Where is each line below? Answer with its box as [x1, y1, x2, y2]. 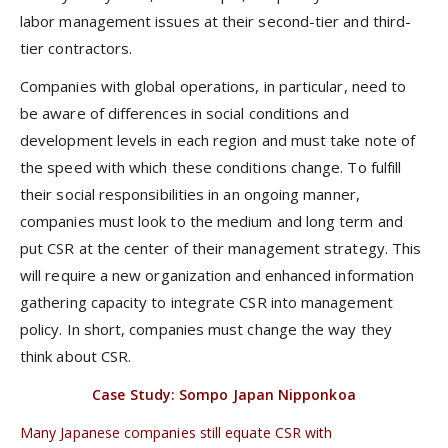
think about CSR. [20, 345, 132, 366]
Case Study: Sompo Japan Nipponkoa [92, 385, 356, 404]
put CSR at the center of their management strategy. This [20, 237, 422, 258]
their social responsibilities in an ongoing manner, [20, 183, 360, 204]
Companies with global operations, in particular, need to [20, 75, 407, 96]
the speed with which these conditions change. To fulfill [20, 156, 402, 177]
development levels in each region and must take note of [20, 129, 416, 150]
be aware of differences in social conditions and [20, 102, 349, 123]
